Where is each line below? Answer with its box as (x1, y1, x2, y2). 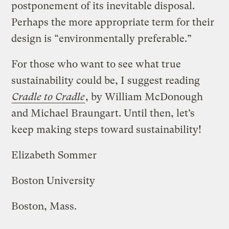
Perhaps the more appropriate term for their (11, 16, 215, 28)
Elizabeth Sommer (11, 149, 97, 161)
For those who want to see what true (11, 58, 181, 70)
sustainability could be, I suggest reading (11, 74, 200, 86)
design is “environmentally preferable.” (11, 32, 192, 44)
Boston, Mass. (11, 200, 77, 212)
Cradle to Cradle (12, 90, 85, 103)
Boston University (11, 174, 96, 187)
